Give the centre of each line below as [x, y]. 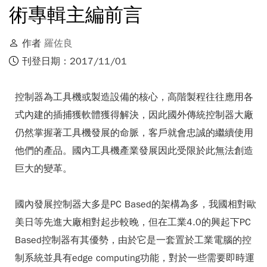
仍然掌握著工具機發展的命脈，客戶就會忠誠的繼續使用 [134, 133]
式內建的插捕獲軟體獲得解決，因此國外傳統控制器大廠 [134, 115]
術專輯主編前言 [76, 15]
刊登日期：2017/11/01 [74, 61]
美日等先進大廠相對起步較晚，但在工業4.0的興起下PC [133, 222]
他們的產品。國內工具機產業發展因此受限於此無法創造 [134, 151]
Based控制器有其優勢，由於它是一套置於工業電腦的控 [133, 240]
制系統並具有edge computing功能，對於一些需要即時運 [135, 258]
